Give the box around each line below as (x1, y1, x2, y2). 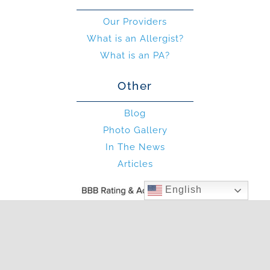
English (162, 184, 202, 195)
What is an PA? (100, 50, 170, 61)
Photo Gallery (102, 125, 168, 136)
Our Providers (103, 16, 167, 28)
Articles (117, 159, 153, 170)
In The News (105, 142, 165, 153)
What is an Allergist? (86, 33, 184, 45)
